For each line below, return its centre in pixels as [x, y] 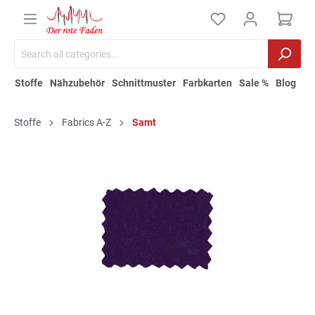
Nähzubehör [77, 83]
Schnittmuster [144, 83]
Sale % [254, 83]
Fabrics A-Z [86, 123]
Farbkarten [207, 83]
